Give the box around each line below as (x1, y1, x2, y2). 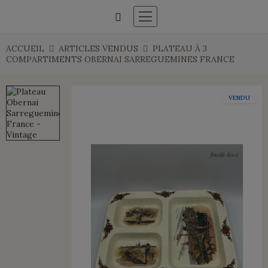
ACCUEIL (6, 43, 44, 54)
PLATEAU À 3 (153, 43, 207, 54)
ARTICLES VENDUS (59, 43, 138, 54)
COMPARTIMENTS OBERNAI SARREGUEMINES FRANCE (6, 54, 234, 65)
